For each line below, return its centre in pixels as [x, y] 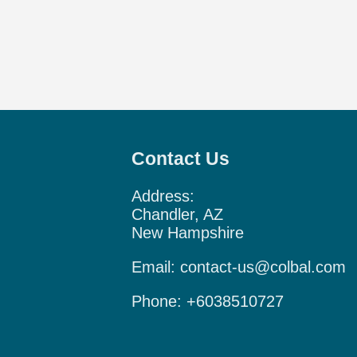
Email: [156, 267]
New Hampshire [188, 232]
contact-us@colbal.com [263, 267]
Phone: [159, 301]
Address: [163, 196]
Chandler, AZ [177, 214]
